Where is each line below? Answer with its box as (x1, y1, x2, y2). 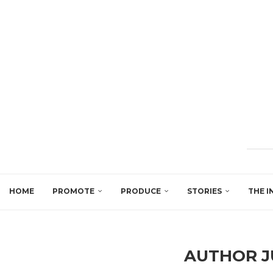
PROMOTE (52, 186, 94, 196)
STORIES (187, 186, 222, 196)
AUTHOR (183, 246, 261, 266)
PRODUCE (121, 186, 161, 196)
